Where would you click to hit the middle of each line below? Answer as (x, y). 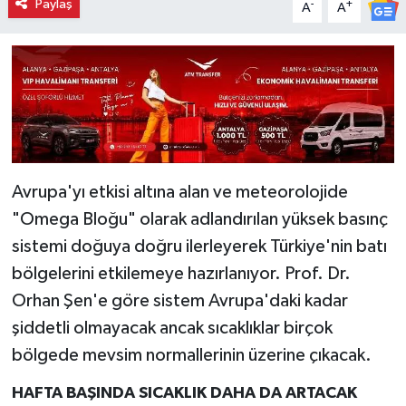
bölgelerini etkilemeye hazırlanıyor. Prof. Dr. (181, 273)
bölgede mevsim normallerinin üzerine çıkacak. (191, 355)
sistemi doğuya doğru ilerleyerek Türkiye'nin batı (199, 246)
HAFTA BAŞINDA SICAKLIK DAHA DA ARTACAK (184, 393)
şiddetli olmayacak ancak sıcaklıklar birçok (172, 328)
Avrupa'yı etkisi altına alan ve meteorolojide (179, 192)
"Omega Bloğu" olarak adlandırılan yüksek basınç (199, 219)
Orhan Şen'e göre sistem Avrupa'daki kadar (179, 300)
